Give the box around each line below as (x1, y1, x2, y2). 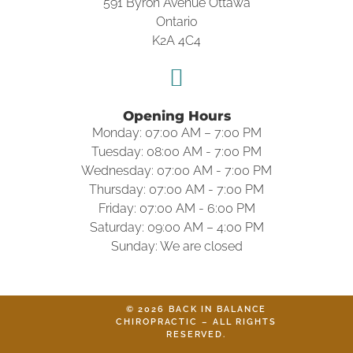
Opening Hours (122, 108, 231, 124)
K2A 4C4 (152, 33, 201, 48)
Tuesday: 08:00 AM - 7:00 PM (91, 144, 262, 159)
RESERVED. (165, 329, 227, 340)
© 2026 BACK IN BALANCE (125, 304, 267, 314)
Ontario (156, 14, 197, 29)
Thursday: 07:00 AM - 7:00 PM (89, 182, 264, 197)
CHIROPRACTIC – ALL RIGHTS (116, 317, 277, 327)
